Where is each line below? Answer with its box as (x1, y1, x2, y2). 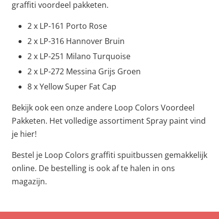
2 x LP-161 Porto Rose (27, 21, 107, 31)
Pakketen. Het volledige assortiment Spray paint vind (12, 115, 206, 126)
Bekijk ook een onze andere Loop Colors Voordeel (12, 102, 195, 113)
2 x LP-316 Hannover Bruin (27, 36, 125, 46)
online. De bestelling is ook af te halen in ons (12, 163, 175, 174)
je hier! (12, 129, 37, 139)
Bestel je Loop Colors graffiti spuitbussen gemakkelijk (12, 150, 207, 160)
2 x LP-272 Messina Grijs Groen (27, 66, 141, 77)
